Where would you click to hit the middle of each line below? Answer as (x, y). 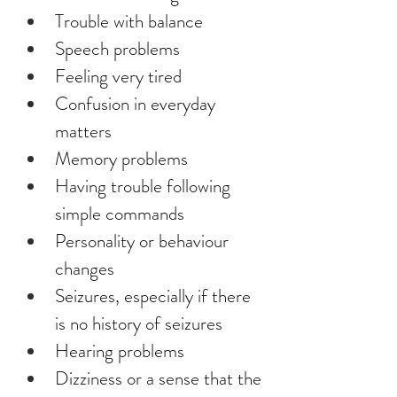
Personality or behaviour (144, 241)
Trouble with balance (129, 21)
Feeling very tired (118, 76)
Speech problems (117, 49)
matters (83, 131)
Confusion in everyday (137, 104)
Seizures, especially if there (155, 296)
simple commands (120, 214)
